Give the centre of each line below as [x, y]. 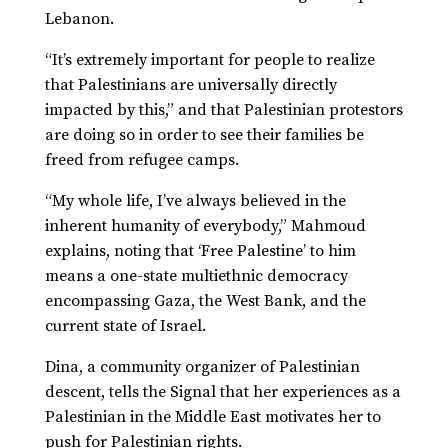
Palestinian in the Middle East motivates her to [212, 417]
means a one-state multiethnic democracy [196, 276]
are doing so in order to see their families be [204, 135]
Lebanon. [81, 19]
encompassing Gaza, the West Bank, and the [205, 301]
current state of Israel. [127, 326]
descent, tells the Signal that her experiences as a [222, 392]
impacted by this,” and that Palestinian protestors [223, 110]
